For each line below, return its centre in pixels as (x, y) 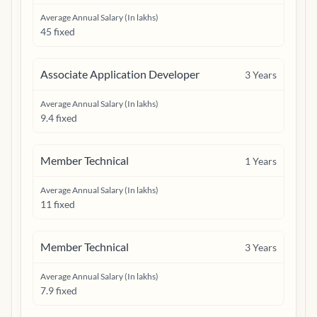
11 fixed (58, 204)
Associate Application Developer (120, 74)
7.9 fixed (59, 290)
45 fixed (58, 31)
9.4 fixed (59, 118)
